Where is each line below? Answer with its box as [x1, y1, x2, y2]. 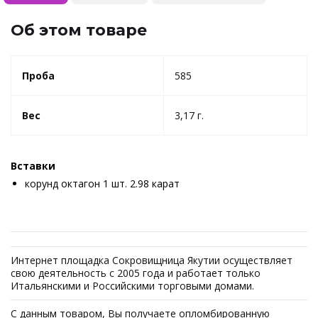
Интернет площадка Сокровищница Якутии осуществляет [11, 253, 292, 267]
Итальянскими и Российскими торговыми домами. [11, 278, 254, 292]
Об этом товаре [11, 20, 147, 40]
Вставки [11, 158, 55, 172]
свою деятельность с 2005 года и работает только [11, 265, 261, 280]
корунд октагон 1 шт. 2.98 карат [25, 176, 180, 190]
